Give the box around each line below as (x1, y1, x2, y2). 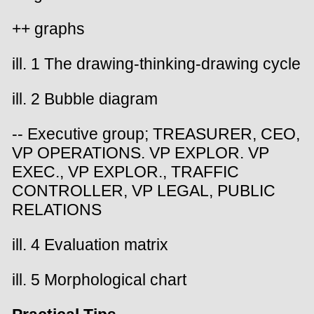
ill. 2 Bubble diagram (12, 89, 158, 108)
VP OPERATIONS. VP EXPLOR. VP (12, 144, 269, 162)
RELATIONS (12, 200, 102, 219)
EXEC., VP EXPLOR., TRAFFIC (12, 163, 239, 181)
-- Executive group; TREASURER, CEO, (12, 125, 300, 143)
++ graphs (12, 19, 85, 38)
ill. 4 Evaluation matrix (12, 235, 168, 254)
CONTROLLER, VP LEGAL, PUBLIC (12, 182, 275, 200)
